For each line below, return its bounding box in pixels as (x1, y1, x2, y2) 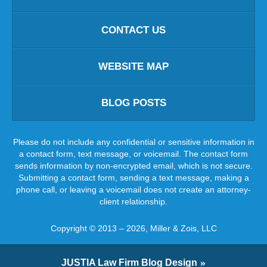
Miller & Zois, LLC (150, 223, 217, 233)
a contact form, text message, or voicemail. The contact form (19, 148, 248, 159)
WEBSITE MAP (98, 61, 169, 73)
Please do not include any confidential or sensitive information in (13, 136, 254, 147)
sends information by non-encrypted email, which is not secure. (14, 160, 253, 170)
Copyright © (50, 223, 95, 233)
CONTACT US (101, 24, 166, 36)
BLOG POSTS (101, 97, 166, 109)
